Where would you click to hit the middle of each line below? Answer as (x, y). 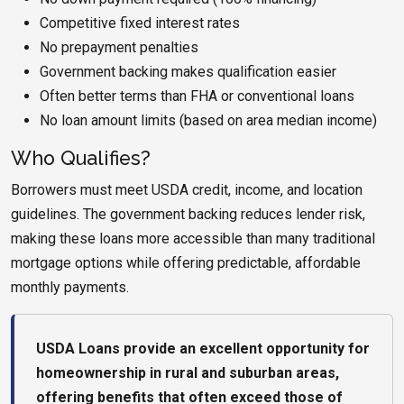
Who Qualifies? (81, 159)
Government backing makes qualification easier (188, 72)
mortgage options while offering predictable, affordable (186, 263)
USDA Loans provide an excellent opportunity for (203, 349)
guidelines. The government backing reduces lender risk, (188, 215)
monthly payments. (70, 288)
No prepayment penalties (119, 48)
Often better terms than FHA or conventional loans (197, 96)
